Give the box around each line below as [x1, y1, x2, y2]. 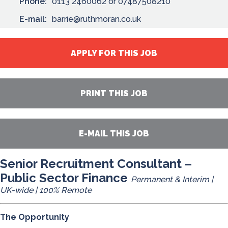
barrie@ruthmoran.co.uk [52, 14, 141, 24]
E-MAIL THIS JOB [79, 129, 149, 138]
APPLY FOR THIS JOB [71, 48, 157, 58]
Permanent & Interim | [131, 175, 213, 184]
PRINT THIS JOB [80, 89, 148, 98]
